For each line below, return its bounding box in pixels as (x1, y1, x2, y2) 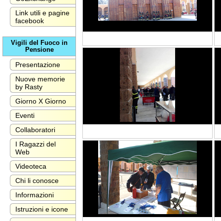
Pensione (25, 46, 54, 53)
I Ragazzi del (15, 140, 56, 148)
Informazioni (15, 191, 54, 199)
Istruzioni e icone (15, 205, 68, 213)
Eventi (15, 111, 35, 119)
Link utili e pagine (15, 9, 70, 17)
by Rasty (15, 83, 42, 91)
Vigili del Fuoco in (11, 39, 68, 46)
